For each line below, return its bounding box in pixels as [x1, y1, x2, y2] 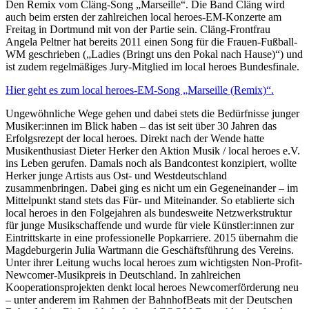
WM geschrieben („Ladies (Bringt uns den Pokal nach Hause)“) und [6, 48, 303, 61]
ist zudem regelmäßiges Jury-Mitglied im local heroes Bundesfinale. [6, 61, 302, 73]
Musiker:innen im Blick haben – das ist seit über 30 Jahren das [6, 120, 277, 132]
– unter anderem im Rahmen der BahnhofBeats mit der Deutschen [6, 294, 292, 306]
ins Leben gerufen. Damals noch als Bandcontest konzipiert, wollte [6, 157, 297, 170]
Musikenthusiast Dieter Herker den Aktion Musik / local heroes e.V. [6, 145, 300, 157]
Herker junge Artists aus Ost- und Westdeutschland [6, 170, 227, 182]
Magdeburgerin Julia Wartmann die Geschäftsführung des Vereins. [6, 244, 294, 257]
